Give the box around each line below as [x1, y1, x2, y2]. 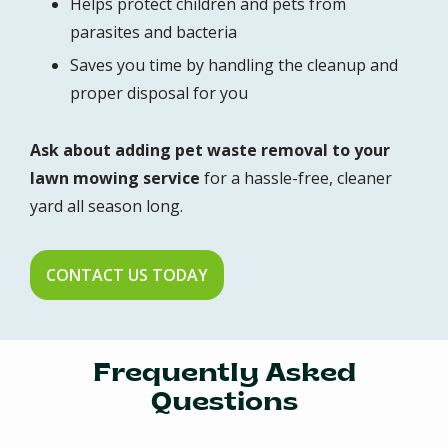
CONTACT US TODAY [46, 263, 208, 286]
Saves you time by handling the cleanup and [70, 53, 398, 76]
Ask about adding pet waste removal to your [30, 138, 390, 161]
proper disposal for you [70, 81, 248, 104]
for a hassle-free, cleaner [200, 166, 392, 189]
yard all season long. [30, 194, 183, 217]
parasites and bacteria [70, 20, 237, 43]
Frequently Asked [92, 360, 356, 388]
